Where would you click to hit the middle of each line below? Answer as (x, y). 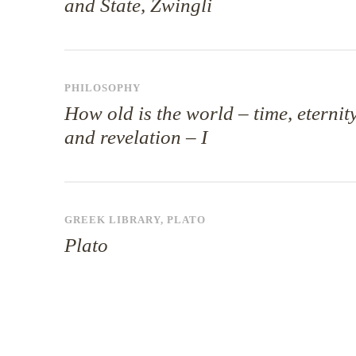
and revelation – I (135, 137)
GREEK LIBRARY (112, 220)
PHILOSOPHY (102, 88)
